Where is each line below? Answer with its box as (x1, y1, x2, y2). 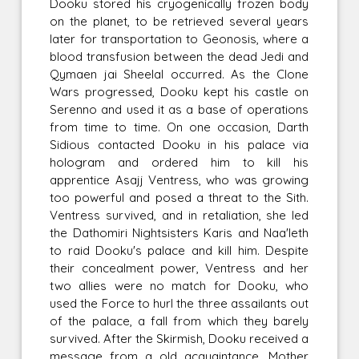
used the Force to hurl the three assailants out (50, 295, 309, 311)
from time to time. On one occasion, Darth (50, 119, 309, 135)
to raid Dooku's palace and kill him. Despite (50, 242, 309, 258)
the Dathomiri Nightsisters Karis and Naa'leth (50, 224, 309, 240)
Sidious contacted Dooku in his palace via (50, 136, 309, 152)
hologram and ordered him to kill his (50, 154, 309, 170)
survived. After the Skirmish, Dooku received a (50, 330, 309, 346)
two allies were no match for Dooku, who (50, 277, 309, 293)
